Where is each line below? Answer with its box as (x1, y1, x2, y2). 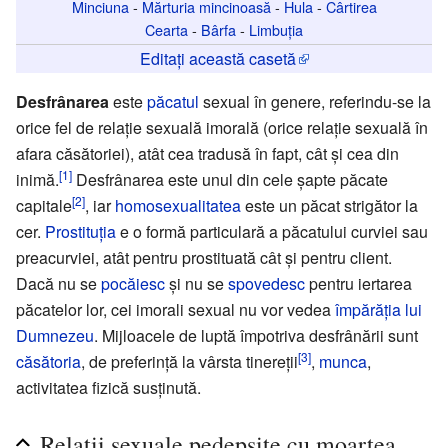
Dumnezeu (16, 323, 94, 347)
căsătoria (16, 349, 81, 373)
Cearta (145, 18, 188, 40)
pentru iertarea (305, 271, 412, 295)
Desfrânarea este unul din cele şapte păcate (72, 167, 388, 191)
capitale (16, 193, 72, 217)
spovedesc (228, 271, 305, 295)
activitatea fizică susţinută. (16, 375, 201, 399)
